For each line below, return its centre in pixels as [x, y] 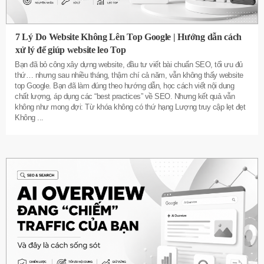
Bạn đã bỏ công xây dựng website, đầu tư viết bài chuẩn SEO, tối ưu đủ [129, 64]
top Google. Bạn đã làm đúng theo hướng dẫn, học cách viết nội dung [124, 85]
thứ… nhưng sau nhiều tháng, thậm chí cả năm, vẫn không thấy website [129, 75]
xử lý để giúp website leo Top [71, 49]
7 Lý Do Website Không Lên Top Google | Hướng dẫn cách [129, 37]
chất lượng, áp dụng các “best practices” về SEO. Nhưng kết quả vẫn [125, 96]
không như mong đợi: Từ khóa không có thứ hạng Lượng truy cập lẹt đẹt [130, 107]
